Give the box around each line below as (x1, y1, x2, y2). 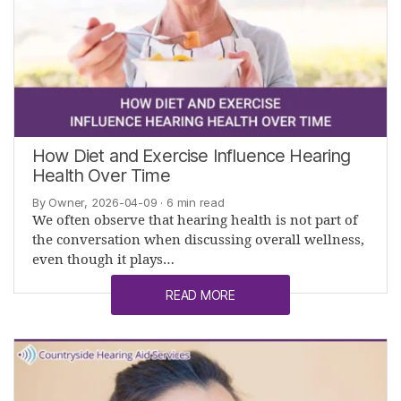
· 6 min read (157, 195, 225, 210)
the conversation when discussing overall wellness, (32, 232, 364, 250)
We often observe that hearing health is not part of (32, 212, 358, 230)
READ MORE (166, 287, 235, 303)
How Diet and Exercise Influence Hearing (32, 145, 351, 167)
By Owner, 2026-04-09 (32, 195, 158, 210)
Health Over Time (32, 165, 170, 187)
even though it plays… (32, 252, 175, 269)
